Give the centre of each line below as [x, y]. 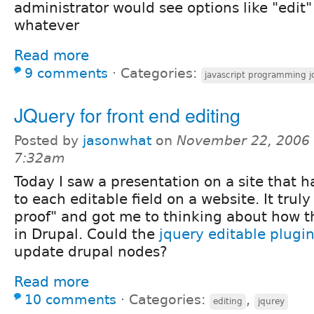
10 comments [70, 299]
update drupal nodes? [91, 251]
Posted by [48, 140]
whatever [47, 25]
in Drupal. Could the [87, 234]
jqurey [271, 301]
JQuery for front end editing [127, 114]
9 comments [66, 73]
